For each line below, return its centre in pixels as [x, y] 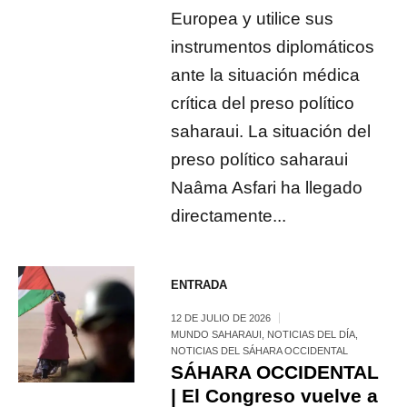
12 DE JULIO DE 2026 [221, 318]
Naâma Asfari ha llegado [267, 187]
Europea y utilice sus [253, 18]
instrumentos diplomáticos [273, 46]
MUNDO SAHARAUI [217, 334]
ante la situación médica [266, 74]
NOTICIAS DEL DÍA [312, 334]
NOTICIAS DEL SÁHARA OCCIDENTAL [260, 350]
